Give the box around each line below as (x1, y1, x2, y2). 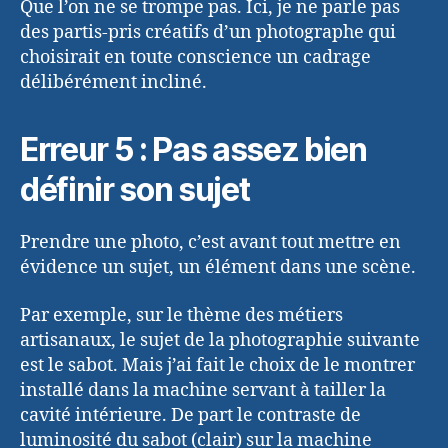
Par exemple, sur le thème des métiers (20, 303, 343, 327)
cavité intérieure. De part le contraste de (20, 403, 361, 427)
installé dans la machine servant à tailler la (20, 378, 386, 402)
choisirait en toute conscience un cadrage (20, 46, 371, 70)
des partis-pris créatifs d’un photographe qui (20, 21, 396, 45)
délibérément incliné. (20, 71, 207, 95)
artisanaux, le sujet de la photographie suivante (20, 328, 420, 352)
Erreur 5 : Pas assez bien (20, 130, 367, 170)
